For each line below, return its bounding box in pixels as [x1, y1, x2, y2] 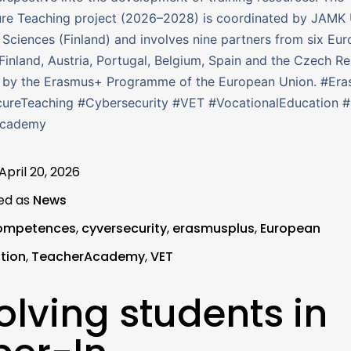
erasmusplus [172, 219, 255, 237]
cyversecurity [81, 219, 167, 237]
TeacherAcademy [31, 248, 145, 266]
